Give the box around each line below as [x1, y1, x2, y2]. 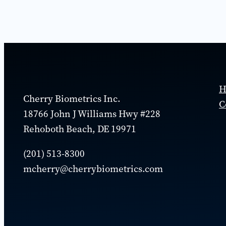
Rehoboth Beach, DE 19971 [23, 122, 136, 135]
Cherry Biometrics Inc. [23, 92, 121, 105]
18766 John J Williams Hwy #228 [23, 107, 160, 120]
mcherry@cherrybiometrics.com [23, 162, 163, 175]
